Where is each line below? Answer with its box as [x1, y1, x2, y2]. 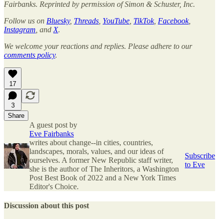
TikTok [133, 16, 154, 25]
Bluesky [46, 16, 70, 25]
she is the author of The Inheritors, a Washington [29, 164, 179, 173]
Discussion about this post [4, 201, 89, 210]
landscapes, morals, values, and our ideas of [29, 147, 164, 155]
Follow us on [4, 16, 46, 25]
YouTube [103, 16, 130, 25]
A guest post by [29, 120, 77, 129]
